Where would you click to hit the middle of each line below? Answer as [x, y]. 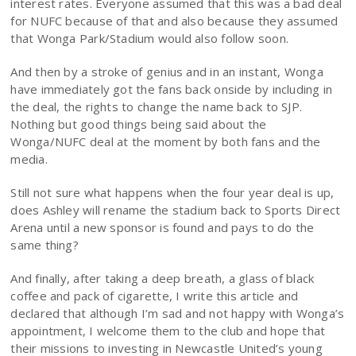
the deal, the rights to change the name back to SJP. [157, 107]
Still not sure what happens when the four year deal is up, [172, 193]
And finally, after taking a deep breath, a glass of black [163, 279]
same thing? [44, 245]
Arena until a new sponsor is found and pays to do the [163, 228]
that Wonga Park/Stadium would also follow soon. [150, 39]
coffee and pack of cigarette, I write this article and [155, 296]
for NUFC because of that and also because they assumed [174, 21]
